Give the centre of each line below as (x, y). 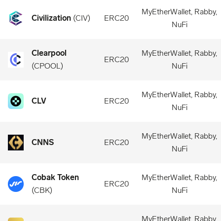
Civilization (51, 18)
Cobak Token (55, 177)
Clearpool (49, 53)
